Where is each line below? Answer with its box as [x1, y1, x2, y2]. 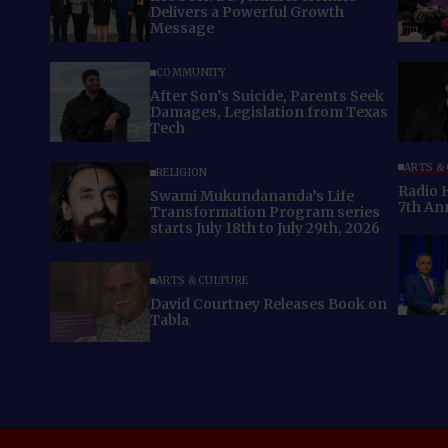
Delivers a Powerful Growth [150, 3, 344, 22]
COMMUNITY [156, 66, 227, 80]
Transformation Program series [150, 203, 380, 222]
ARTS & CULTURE [156, 274, 249, 288]
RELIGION [156, 166, 208, 180]
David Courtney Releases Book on [150, 295, 387, 314]
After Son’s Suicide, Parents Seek [150, 87, 384, 106]
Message [150, 19, 214, 38]
